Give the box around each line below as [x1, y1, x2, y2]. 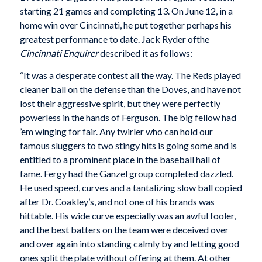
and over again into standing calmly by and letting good [19, 237, 239, 249]
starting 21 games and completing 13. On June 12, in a [19, 5, 233, 17]
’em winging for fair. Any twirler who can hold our [19, 125, 213, 137]
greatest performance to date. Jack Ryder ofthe [19, 33, 209, 45]
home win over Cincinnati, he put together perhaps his [19, 19, 232, 31]
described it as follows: [98, 47, 192, 59]
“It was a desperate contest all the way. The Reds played [19, 69, 241, 81]
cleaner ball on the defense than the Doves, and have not [19, 83, 241, 95]
